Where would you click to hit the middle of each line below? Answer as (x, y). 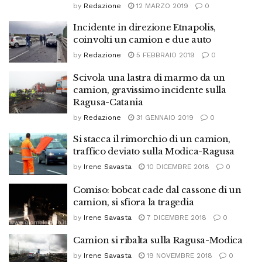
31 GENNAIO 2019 (164, 118)
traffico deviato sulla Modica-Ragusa (154, 151)
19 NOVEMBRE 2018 (178, 256)
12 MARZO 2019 (161, 6)
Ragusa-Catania (108, 102)
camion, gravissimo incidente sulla (150, 90)
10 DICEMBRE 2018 (177, 167)
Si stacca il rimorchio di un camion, (152, 139)
